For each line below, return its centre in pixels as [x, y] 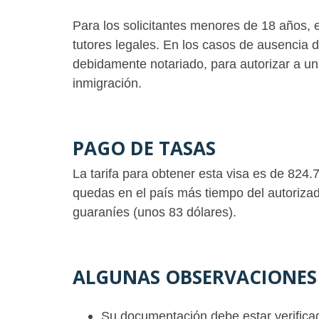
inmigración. [107, 83]
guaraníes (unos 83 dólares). [155, 212]
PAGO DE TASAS [147, 148]
